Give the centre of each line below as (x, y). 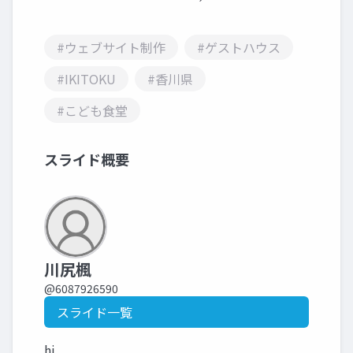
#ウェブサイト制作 (111, 47)
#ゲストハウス (239, 47)
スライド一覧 (95, 312)
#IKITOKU (86, 79)
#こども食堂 (92, 110)
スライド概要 (87, 159)
